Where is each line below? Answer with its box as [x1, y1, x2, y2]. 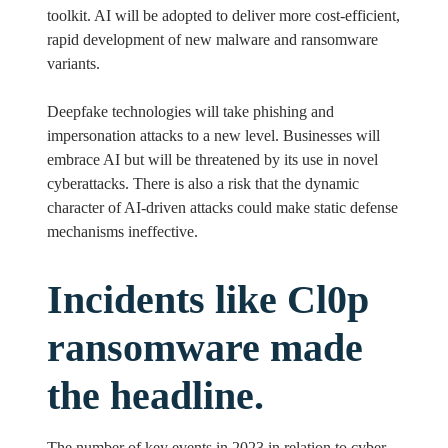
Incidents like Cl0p [46, 277, 369, 323]
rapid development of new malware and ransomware [46, 31, 378, 49]
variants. [46, 55, 100, 73]
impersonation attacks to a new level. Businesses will [46, 127, 380, 145]
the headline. [46, 373, 264, 419]
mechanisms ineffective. [46, 223, 198, 241]
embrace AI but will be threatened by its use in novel [46, 151, 378, 169]
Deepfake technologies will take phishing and [46, 103, 334, 121]
